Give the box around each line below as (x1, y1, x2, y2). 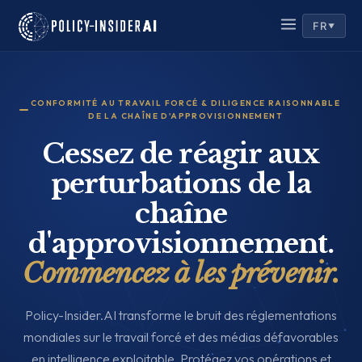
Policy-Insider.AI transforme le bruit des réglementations (25, 307, 337, 323)
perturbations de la (50, 166, 312, 200)
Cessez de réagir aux (42, 137, 320, 170)
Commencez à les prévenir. (22, 256, 340, 290)
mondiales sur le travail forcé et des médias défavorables (23, 329, 339, 345)
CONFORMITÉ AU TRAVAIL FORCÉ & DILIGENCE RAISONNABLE (30, 98, 341, 108)
